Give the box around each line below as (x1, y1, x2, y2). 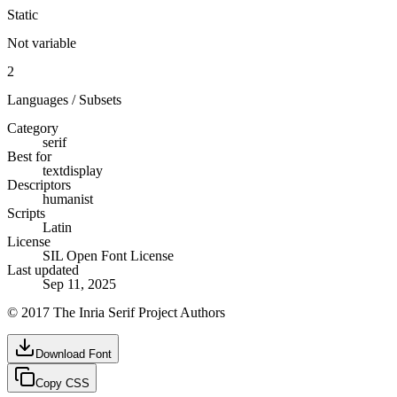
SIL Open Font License (43, 247, 174, 263)
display (63, 162, 103, 178)
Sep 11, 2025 (43, 276, 116, 292)
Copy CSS (35, 376, 90, 390)
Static (7, 6, 38, 22)
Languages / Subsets (7, 91, 121, 107)
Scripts (7, 205, 45, 221)
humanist (43, 191, 93, 206)
